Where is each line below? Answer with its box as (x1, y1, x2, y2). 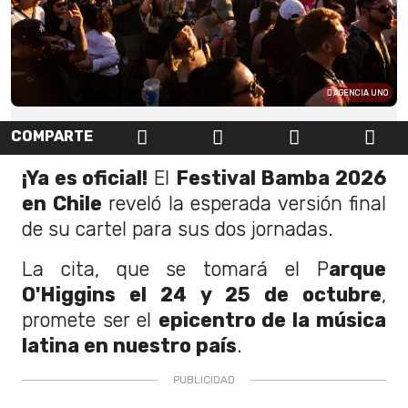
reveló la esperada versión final (101, 191, 386, 215)
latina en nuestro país (22, 333, 237, 357)
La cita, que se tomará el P (22, 257, 329, 280)
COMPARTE (11, 127, 93, 146)
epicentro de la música (158, 308, 386, 331)
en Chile (22, 191, 102, 215)
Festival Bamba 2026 (175, 166, 387, 189)
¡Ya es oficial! (22, 166, 148, 189)
